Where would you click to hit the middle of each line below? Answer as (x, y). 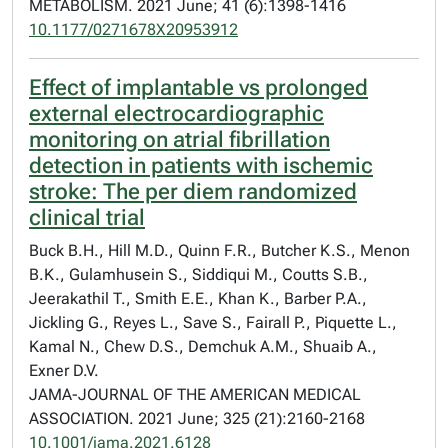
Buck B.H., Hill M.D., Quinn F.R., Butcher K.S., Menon (219, 250)
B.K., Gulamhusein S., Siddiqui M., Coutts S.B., (198, 274)
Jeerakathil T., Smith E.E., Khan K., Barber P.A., (198, 298)
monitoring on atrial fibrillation (179, 139)
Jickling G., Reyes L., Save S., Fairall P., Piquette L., (213, 322)
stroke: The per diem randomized (193, 191)
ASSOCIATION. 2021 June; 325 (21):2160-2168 (197, 418)
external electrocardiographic (176, 113)
